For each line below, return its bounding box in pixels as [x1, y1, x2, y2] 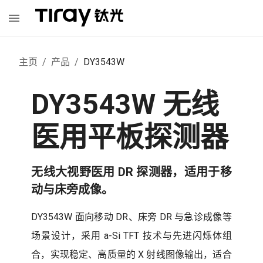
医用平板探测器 [31, 120, 229, 154]
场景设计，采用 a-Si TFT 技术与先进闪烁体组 [31, 230, 232, 241]
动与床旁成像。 [31, 183, 114, 197]
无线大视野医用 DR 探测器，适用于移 [31, 165, 232, 179]
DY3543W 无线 [31, 87, 220, 121]
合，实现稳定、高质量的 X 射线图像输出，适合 [31, 249, 232, 260]
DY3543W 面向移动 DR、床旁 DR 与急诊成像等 [31, 211, 232, 222]
